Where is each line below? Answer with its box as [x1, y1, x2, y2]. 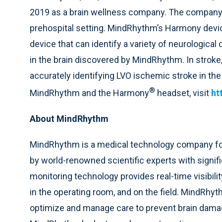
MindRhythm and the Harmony [30, 88, 149, 99]
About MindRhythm [30, 113, 109, 124]
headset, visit [155, 88, 211, 99]
